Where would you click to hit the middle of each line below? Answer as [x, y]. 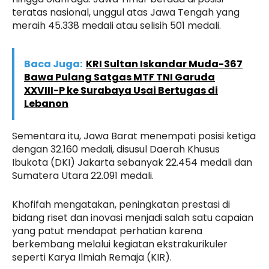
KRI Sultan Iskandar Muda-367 [164, 64]
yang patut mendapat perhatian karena [107, 231]
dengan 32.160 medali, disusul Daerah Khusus [116, 149]
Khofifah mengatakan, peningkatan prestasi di [121, 204]
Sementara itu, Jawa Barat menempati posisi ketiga [134, 136]
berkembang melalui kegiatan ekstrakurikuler [120, 244]
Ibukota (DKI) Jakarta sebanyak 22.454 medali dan [132, 162]
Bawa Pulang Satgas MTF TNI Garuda [119, 77]
